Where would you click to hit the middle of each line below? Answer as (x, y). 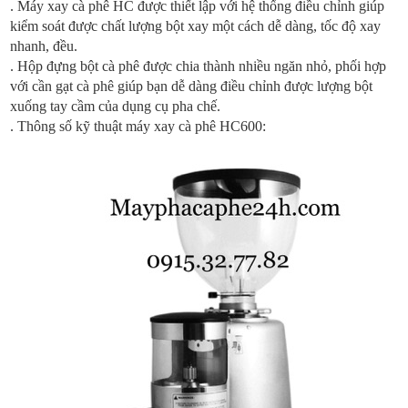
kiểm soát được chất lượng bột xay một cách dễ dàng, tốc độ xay (196, 26)
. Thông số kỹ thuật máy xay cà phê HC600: (138, 127)
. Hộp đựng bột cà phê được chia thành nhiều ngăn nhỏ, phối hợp (199, 66)
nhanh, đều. (44, 46)
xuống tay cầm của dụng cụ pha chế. (116, 107)
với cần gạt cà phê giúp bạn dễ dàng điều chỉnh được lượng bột (192, 87)
